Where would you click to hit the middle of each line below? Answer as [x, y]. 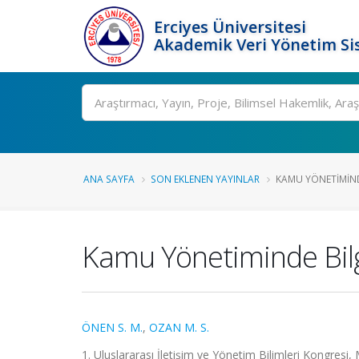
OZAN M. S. [179, 327]
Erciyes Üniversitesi [230, 27]
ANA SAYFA [109, 179]
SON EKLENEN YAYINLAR [205, 179]
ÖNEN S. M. [112, 327]
